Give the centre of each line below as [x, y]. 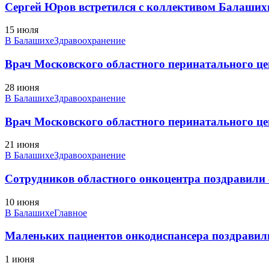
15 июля [22, 30]
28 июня [22, 87]
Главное [71, 213]
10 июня [22, 202]
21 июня [22, 145]
